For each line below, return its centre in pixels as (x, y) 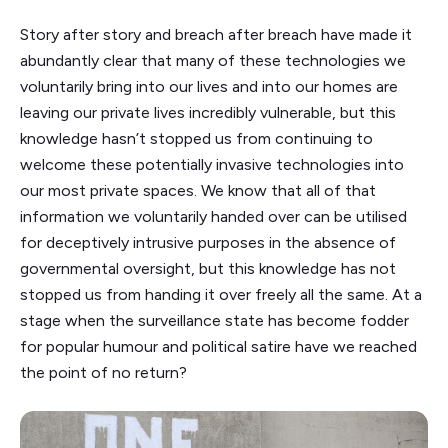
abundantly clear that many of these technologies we (213, 60)
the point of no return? (103, 372)
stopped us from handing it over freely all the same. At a (221, 294)
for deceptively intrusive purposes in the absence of (208, 242)
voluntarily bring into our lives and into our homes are (209, 86)
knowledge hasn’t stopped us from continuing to (196, 138)
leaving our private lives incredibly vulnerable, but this (208, 112)
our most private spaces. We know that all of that (198, 190)
